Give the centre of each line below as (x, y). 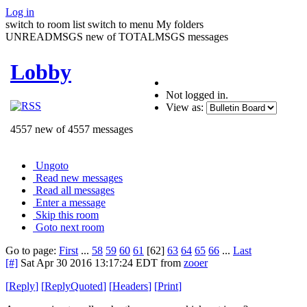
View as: (185, 107)
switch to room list (45, 24)
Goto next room (70, 227)
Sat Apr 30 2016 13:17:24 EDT (89, 262)
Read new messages (79, 177)
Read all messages (75, 190)
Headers (130, 286)
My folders (180, 24)
